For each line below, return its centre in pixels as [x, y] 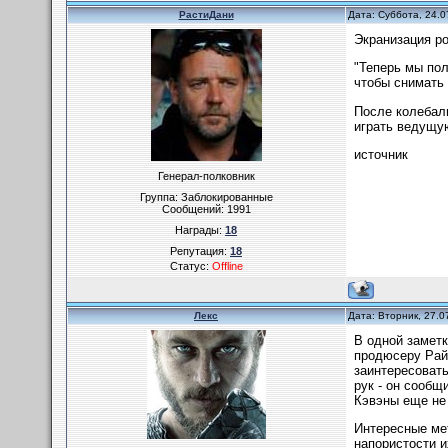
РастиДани [206, 14]
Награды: [200, 230]
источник [380, 154]
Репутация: [200, 251]
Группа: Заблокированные [206, 197]
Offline [227, 266]
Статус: [190, 266]
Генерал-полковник [206, 176]
